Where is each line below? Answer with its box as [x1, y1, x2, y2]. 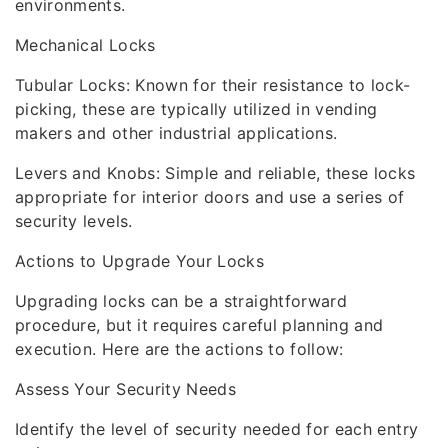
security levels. [15, 211, 133, 231]
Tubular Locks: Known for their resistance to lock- [15, 75, 411, 95]
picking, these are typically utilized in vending [15, 99, 378, 119]
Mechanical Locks [15, 35, 156, 55]
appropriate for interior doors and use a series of [15, 187, 405, 207]
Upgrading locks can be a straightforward [15, 291, 348, 311]
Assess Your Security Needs [15, 379, 237, 399]
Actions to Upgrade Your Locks [15, 251, 265, 271]
